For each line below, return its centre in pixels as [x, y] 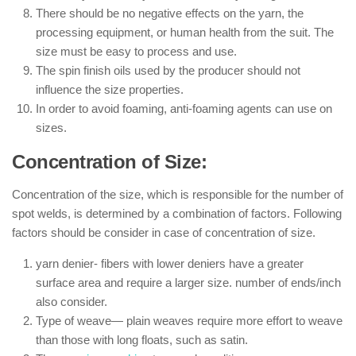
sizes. [51, 128]
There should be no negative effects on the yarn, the [170, 13]
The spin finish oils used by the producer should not [168, 70]
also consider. [72, 302]
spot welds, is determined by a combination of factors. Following [177, 213]
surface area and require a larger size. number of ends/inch [188, 282]
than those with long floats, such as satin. [142, 340]
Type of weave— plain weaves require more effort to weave [189, 321]
